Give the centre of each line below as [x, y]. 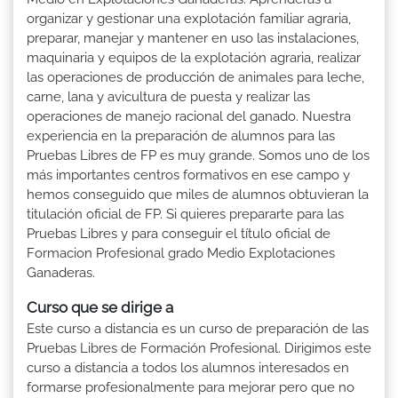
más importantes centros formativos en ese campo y [188, 175]
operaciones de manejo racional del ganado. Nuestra [189, 116]
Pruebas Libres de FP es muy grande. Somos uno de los [198, 155]
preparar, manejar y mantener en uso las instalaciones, [193, 38]
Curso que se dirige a [100, 307]
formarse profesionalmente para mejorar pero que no [191, 387]
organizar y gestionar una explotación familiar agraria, [189, 18]
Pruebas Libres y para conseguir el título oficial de [179, 233]
